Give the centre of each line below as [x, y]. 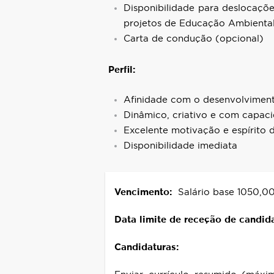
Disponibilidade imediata [180, 146]
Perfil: [122, 70]
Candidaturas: [146, 247]
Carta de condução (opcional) [194, 39]
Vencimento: [146, 192]
